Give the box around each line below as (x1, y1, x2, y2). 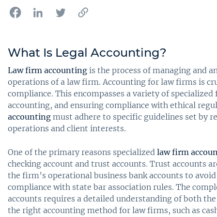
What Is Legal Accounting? (8, 45, 167, 60)
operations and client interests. (8, 123, 126, 133)
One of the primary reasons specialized (8, 147, 157, 157)
